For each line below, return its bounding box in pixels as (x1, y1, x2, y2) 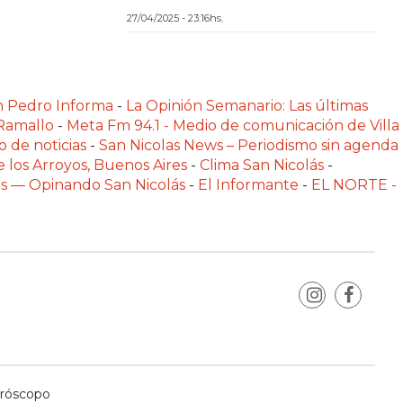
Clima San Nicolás (200, 157, 324, 175)
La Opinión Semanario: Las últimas (126, 97, 368, 115)
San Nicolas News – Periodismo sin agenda (99, 137, 399, 155)
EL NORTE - (311, 176, 397, 194)
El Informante (198, 176, 302, 194)
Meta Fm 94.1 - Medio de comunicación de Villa (67, 117, 399, 135)
